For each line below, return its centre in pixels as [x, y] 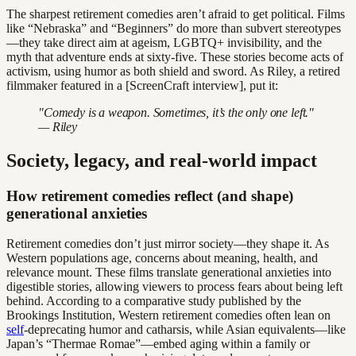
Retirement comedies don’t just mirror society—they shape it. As [168, 244]
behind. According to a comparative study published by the [154, 301]
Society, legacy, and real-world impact [162, 160]
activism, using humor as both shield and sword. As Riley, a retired [173, 71]
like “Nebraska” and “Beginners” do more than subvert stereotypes [174, 28]
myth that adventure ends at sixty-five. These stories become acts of [175, 56]
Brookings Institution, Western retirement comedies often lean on [168, 315]
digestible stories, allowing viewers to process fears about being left [174, 287]
